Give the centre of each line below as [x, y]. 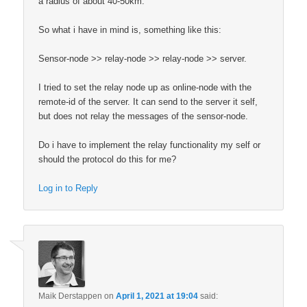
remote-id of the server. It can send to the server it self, [148, 101]
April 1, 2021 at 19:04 [157, 296]
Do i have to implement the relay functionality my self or [150, 145]
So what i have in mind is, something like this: [130, 29]
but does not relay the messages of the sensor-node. [144, 116]
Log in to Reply [69, 188]
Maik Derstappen [71, 296]
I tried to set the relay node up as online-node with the [145, 87]
